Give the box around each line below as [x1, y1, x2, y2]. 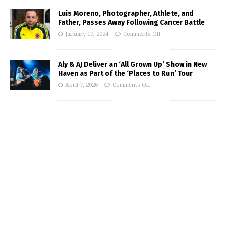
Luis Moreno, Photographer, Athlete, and [58, 9, 194, 18]
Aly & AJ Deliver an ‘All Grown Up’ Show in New [58, 60, 207, 69]
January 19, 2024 [65, 31, 108, 38]
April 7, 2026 [65, 82, 98, 89]
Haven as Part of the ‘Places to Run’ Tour [58, 69, 193, 78]
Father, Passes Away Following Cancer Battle [58, 18, 205, 27]
